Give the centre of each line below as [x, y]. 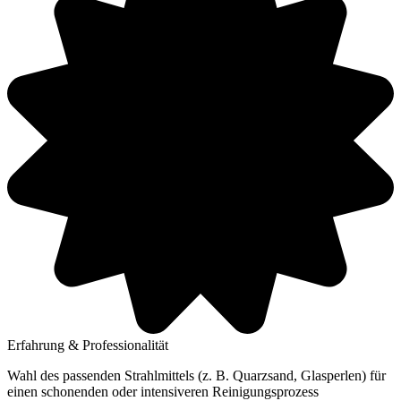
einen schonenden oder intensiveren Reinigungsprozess [163, 391]
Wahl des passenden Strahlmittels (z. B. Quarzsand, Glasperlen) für [196, 375]
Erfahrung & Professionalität [88, 345]
